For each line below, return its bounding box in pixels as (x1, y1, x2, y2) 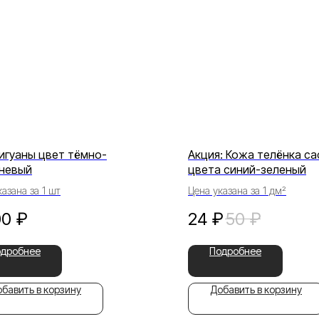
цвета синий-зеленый (188, 162, 306, 177)
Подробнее (209, 244, 261, 257)
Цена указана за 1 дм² (188, 184, 286, 197)
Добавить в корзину (210, 283, 302, 296)
